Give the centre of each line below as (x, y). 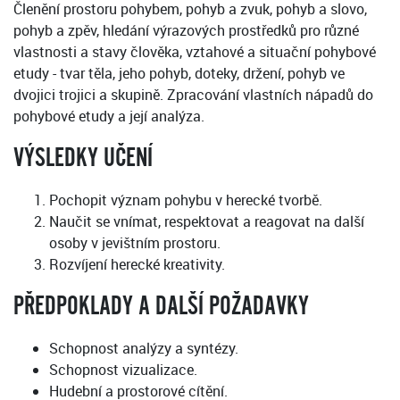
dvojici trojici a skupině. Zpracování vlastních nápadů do (193, 95)
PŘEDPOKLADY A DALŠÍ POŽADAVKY (161, 307)
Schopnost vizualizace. (123, 370)
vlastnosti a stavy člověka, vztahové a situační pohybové (195, 52)
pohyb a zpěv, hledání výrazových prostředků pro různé (186, 31)
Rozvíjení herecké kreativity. (137, 265)
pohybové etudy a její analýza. (109, 117)
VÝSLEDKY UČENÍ (83, 158)
